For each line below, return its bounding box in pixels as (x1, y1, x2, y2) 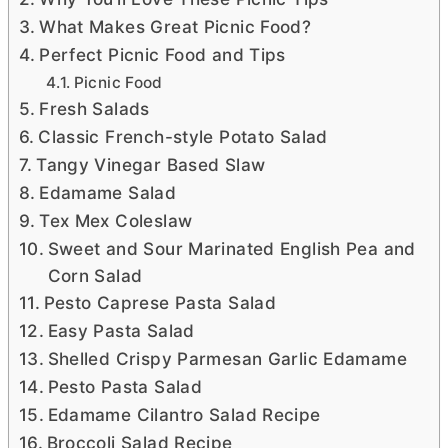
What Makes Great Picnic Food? (39, 16, 312, 37)
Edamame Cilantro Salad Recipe (47, 404, 321, 425)
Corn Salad (47, 265, 143, 286)
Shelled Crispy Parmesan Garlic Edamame (47, 348, 408, 369)
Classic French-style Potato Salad (38, 126, 328, 147)
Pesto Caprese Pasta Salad (43, 292, 277, 313)
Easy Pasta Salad (47, 320, 195, 341)
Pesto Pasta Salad (47, 376, 203, 397)
